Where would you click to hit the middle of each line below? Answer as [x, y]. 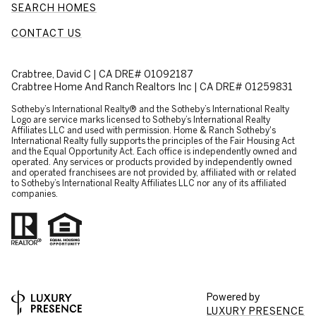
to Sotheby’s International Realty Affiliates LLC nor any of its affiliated [149, 183]
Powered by [233, 297]
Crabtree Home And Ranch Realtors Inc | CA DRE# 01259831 [152, 87]
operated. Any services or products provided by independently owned [152, 162]
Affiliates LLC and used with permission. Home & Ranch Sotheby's [144, 130]
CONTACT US [47, 34]
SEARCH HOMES [54, 8]
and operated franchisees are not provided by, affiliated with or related [154, 173]
